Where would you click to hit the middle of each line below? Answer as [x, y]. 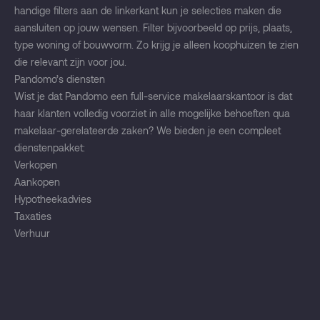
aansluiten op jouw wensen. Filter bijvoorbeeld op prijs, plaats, [153, 28]
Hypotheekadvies [53, 199]
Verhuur [32, 234]
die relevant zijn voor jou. [70, 62]
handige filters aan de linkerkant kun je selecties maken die [148, 11]
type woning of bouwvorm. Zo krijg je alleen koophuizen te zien [156, 45]
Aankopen [37, 182]
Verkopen [36, 165]
